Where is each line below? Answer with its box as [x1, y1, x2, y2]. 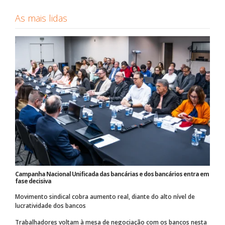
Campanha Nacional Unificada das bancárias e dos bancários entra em [15, 170, 209, 179]
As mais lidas [15, 12, 67, 25]
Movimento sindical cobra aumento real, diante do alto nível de [15, 192, 195, 201]
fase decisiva [15, 177, 51, 186]
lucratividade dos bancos [15, 201, 86, 210]
